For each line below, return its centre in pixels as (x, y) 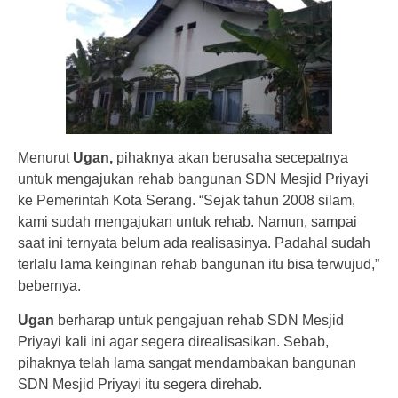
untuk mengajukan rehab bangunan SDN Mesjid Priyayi (193, 179)
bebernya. (49, 286)
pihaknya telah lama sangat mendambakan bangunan (187, 363)
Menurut (45, 158)
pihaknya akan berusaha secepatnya (231, 158)
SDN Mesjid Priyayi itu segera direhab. (140, 385)
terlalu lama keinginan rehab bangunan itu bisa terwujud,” (199, 265)
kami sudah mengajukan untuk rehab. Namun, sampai (187, 222)
